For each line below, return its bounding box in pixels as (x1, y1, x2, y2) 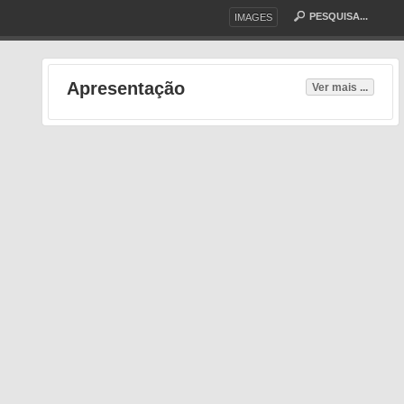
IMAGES (234, 12, 272, 23)
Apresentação (66, 78, 185, 98)
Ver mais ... (311, 81, 368, 93)
